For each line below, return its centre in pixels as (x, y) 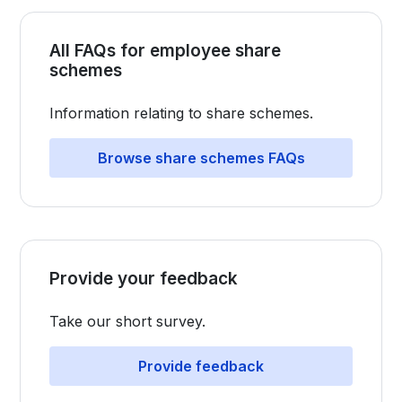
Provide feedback (201, 366)
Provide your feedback (144, 279)
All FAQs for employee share (166, 51)
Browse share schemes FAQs (201, 158)
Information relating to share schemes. (182, 113)
